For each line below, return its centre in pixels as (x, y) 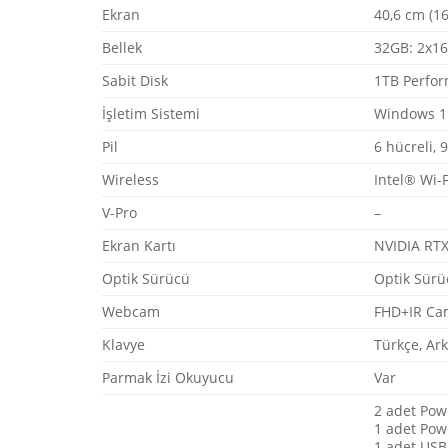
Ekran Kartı (139, 245)
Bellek (122, 47)
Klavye (123, 344)
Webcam (131, 311)
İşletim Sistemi (151, 113)
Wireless (130, 179)
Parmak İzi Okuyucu (168, 377)
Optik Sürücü (146, 278)
